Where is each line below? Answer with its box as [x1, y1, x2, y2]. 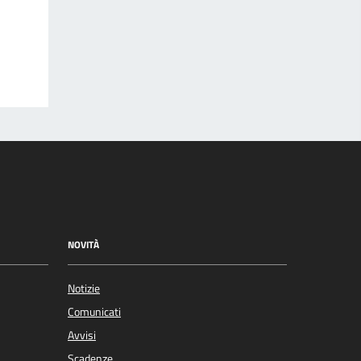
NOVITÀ [68, 237, 99, 253]
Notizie [68, 279, 100, 297]
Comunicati [68, 302, 121, 321]
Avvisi [68, 326, 96, 344]
